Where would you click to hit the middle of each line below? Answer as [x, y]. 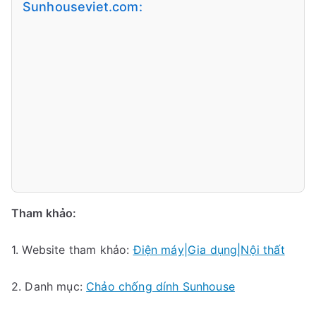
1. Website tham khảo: [72, 250]
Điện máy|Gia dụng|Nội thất [209, 250]
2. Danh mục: [49, 287]
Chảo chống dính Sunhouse [160, 287]
